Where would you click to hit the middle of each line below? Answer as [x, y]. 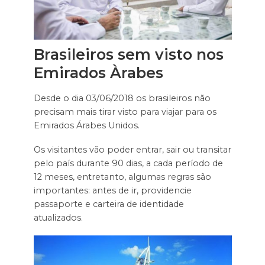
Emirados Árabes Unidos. [88, 126]
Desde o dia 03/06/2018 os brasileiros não [122, 98]
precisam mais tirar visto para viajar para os [125, 112]
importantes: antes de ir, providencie [112, 191]
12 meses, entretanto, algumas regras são [122, 177]
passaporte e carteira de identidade [109, 204]
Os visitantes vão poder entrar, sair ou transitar [132, 150]
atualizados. [58, 218]
